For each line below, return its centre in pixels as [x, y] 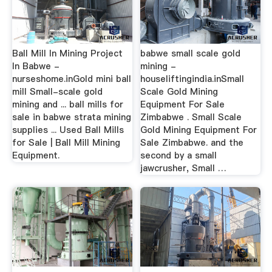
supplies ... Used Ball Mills [68, 130]
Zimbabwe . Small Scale [191, 117]
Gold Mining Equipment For [199, 130]
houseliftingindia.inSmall [192, 79]
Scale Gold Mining [179, 92]
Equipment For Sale [183, 105]
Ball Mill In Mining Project [67, 54]
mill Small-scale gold [57, 92]
